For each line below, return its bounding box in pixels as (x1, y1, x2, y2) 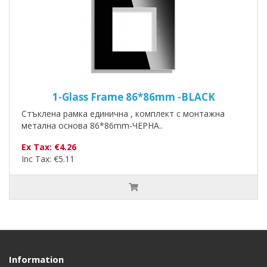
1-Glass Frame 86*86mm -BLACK (52, 90, 215, 104)
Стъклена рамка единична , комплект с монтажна (21, 108, 225, 120)
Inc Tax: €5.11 (21, 153, 74, 165)
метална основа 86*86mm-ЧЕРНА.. (21, 120, 163, 132)
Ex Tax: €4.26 (21, 141, 76, 153)
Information (9, 253, 64, 266)
